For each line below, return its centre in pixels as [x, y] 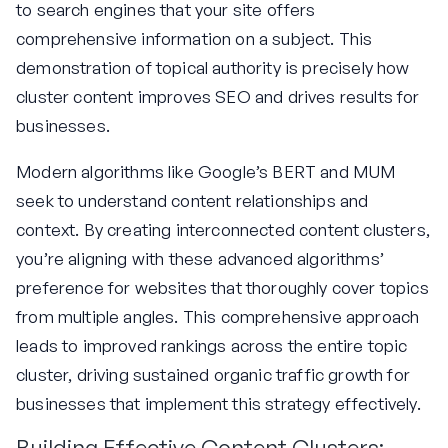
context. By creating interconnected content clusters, [223, 230]
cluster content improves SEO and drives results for [218, 97]
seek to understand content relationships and [192, 201]
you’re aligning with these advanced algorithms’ [200, 259]
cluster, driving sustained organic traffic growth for [213, 375]
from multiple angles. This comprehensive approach [218, 317]
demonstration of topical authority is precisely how [213, 68]
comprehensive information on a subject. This [194, 39]
